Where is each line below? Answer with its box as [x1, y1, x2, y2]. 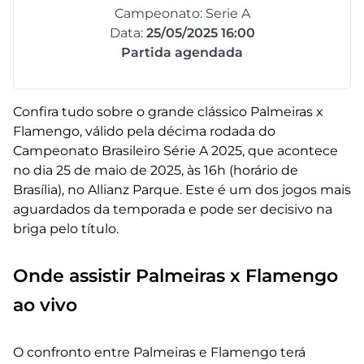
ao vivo [13, 293, 77, 315]
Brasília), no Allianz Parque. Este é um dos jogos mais [13, 181, 351, 197]
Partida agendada [121, 44, 243, 60]
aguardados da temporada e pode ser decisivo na [13, 201, 332, 217]
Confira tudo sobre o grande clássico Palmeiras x [13, 103, 323, 119]
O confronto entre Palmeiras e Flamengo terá [13, 344, 305, 360]
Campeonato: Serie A [114, 5, 250, 21]
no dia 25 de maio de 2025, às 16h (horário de [13, 162, 298, 178]
